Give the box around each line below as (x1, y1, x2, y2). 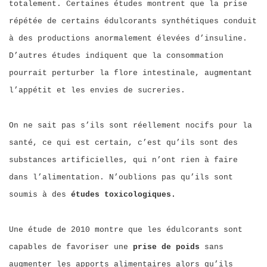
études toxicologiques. (71, 190, 176, 199)
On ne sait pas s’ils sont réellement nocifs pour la (9, 121, 252, 130)
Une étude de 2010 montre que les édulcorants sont (9, 225, 243, 234)
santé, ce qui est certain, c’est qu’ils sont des (9, 138, 238, 147)
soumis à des (9, 190, 71, 199)
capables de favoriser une (9, 243, 133, 252)
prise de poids (133, 243, 200, 252)
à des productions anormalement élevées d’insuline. (9, 34, 247, 43)
